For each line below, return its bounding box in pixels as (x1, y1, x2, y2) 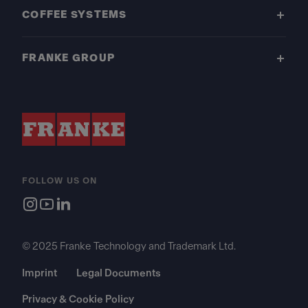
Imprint (22, 267, 57, 278)
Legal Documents (76, 267, 161, 278)
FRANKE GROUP (22, 52, 115, 63)
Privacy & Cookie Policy (22, 294, 134, 305)
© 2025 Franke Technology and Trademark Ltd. (22, 241, 236, 252)
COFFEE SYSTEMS (22, 9, 127, 20)
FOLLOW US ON (22, 176, 97, 185)
